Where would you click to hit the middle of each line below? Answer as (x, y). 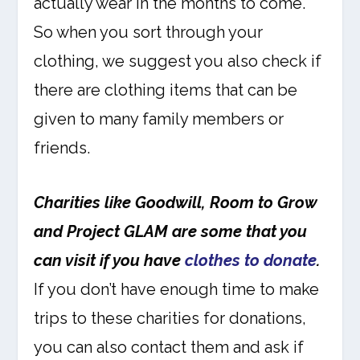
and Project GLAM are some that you (171, 232)
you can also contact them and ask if (169, 348)
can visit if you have (110, 261)
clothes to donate (251, 261)
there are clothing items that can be (166, 90)
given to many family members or (159, 119)
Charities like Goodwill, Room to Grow (176, 203)
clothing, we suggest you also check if (178, 61)
